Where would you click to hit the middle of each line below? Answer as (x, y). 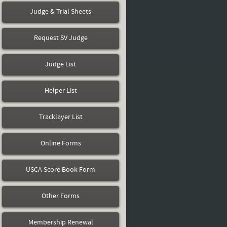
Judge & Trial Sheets (61, 12)
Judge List (61, 65)
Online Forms (61, 144)
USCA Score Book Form (61, 170)
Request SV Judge (61, 38)
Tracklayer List (61, 117)
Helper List (61, 91)
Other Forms (61, 196)
